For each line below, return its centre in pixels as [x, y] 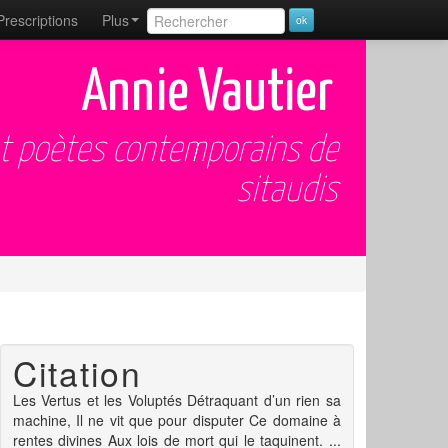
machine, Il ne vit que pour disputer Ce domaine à [176, 420]
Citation [77, 373]
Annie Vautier [207, 94]
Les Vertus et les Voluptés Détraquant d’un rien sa [176, 400]
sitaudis [287, 191]
